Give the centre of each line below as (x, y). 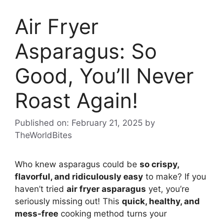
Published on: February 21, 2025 (79, 123)
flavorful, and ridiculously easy (79, 177)
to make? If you (175, 177)
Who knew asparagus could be (77, 165)
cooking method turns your (112, 214)
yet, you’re (168, 189)
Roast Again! (76, 100)
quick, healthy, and (161, 202)
